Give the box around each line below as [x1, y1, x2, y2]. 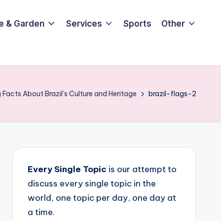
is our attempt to [106, 164, 177, 175]
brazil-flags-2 [148, 89, 196, 98]
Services [66, 18, 102, 29]
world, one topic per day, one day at [27, 192, 176, 203]
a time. [27, 207, 55, 218]
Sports [123, 18, 151, 29]
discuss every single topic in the [27, 178, 156, 189]
